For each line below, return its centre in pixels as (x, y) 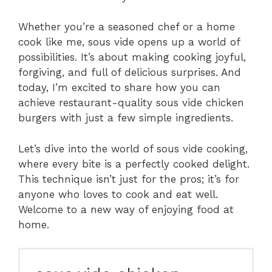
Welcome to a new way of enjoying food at (126, 209)
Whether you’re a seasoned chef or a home (127, 27)
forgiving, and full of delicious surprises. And (130, 72)
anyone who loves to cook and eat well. (118, 194)
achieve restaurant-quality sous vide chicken (131, 103)
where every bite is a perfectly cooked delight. (134, 164)
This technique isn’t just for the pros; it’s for (129, 179)
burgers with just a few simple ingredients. (126, 118)
